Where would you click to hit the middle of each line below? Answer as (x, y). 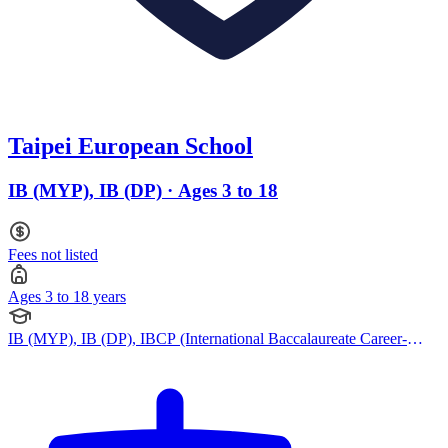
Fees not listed (53, 254)
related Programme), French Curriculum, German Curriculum (201, 356)
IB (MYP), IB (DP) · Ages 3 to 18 (143, 191)
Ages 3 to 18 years (67, 296)
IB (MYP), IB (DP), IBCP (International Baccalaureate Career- (207, 338)
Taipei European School (130, 146)
